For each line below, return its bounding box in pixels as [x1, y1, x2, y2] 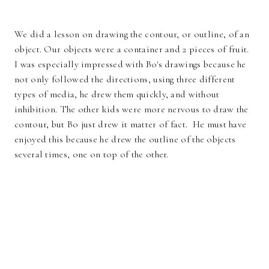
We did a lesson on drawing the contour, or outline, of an [14, 28, 250, 41]
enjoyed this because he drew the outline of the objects [14, 133, 236, 146]
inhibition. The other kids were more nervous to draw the [14, 103, 249, 116]
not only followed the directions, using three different [14, 73, 235, 86]
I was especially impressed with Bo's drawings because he [14, 58, 246, 71]
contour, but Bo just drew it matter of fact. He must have [14, 118, 247, 131]
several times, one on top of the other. [14, 148, 169, 161]
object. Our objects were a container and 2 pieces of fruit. [14, 43, 249, 56]
